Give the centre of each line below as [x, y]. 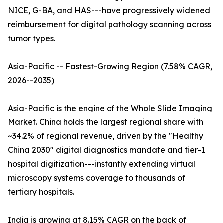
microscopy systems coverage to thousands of [97, 178]
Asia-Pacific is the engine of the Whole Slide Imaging [110, 108]
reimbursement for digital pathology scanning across [110, 25]
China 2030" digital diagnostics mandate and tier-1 [107, 150]
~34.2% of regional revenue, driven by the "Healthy [106, 136]
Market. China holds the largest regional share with [106, 122]
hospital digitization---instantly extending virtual [102, 164]
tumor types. [32, 39]
